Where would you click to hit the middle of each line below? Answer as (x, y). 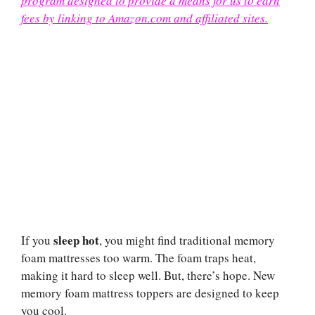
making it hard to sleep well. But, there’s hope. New (148, 275)
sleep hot (76, 240)
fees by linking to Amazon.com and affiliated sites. (144, 18)
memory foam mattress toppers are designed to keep (150, 292)
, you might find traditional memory (187, 240)
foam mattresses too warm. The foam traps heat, (139, 257)
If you (37, 240)
